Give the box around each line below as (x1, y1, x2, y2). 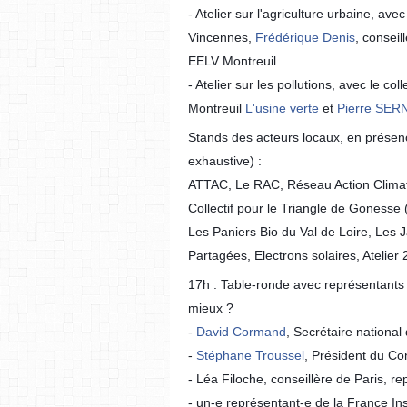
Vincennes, (188, 30, 252, 45)
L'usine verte (245, 101, 319, 115)
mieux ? (188, 301, 233, 315)
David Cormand (196, 324, 286, 339)
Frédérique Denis (255, 30, 355, 45)
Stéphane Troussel (196, 348, 304, 362)
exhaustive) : (188, 154, 262, 168)
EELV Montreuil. (188, 54, 280, 68)
